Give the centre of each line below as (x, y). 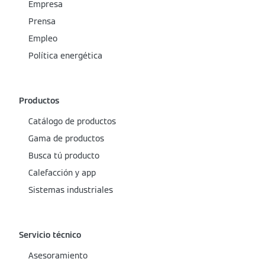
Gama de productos (66, 138)
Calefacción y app (62, 173)
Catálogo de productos (72, 121)
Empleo (43, 38)
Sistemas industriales (71, 190)
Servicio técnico (50, 235)
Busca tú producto (64, 156)
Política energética (65, 56)
